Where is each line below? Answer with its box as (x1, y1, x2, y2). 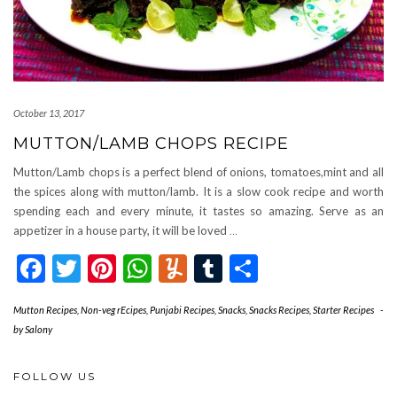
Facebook (45, 251, 162, 285)
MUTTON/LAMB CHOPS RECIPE (13, 134, 289, 153)
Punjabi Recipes (150, 304, 214, 315)
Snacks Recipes (249, 304, 309, 315)
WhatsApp (152, 251, 283, 285)
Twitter (81, 251, 173, 285)
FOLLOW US (13, 370, 96, 383)
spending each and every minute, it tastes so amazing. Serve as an (13, 204, 384, 218)
